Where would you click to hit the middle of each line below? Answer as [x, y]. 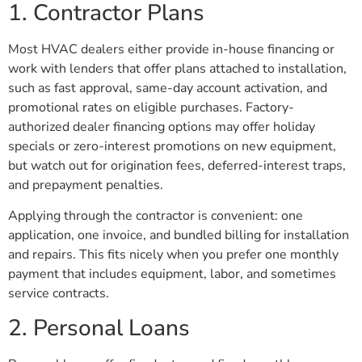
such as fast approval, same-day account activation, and [168, 88]
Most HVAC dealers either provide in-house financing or [171, 50]
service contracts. [59, 294]
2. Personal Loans [99, 328]
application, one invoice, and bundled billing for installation [179, 236]
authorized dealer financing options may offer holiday [162, 127]
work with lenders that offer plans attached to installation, [177, 69]
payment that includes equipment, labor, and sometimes [172, 274]
